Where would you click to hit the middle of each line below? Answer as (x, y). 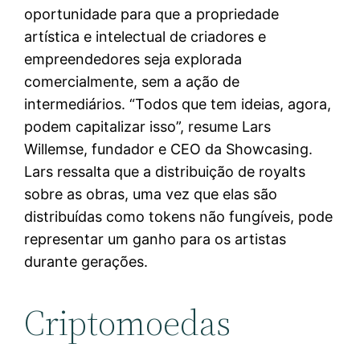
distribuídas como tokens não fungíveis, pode (179, 216)
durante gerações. (86, 261)
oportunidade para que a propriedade (152, 14)
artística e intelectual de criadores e (145, 36)
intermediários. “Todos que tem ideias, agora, (178, 104)
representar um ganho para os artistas (155, 239)
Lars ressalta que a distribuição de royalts (165, 171)
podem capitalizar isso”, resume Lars (148, 126)
